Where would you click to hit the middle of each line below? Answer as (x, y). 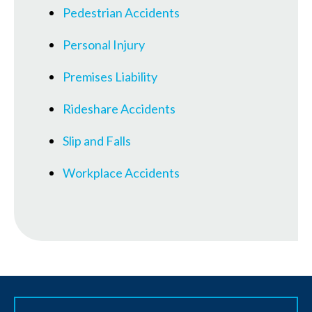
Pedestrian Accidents (121, 12)
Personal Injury (104, 44)
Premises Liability (110, 76)
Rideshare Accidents (119, 108)
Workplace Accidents (121, 172)
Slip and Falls (97, 140)
